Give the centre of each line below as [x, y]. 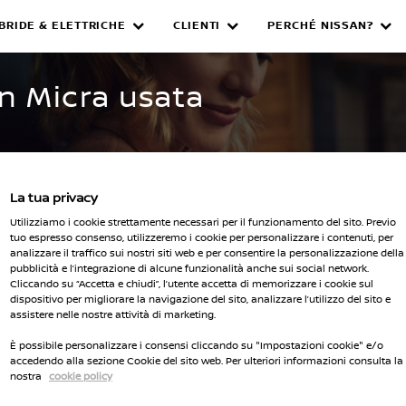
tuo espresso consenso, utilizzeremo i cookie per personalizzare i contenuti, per [202, 237]
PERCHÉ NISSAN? [320, 26]
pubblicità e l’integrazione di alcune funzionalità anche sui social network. [189, 268]
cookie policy [81, 376]
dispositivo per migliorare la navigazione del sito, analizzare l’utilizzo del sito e [200, 299]
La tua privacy [54, 197]
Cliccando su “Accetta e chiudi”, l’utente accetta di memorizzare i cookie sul [192, 283]
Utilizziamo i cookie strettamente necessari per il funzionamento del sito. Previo [203, 222]
